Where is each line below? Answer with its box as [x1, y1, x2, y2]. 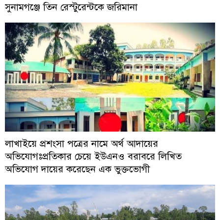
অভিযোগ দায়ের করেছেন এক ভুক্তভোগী [5, 161, 153, 176]
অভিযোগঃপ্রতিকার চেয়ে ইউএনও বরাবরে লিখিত [5, 148, 182, 163]
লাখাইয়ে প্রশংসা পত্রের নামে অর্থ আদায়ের [5, 136, 158, 150]
